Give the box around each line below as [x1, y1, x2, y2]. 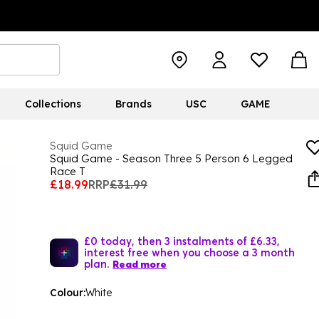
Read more [113, 258, 167, 271]
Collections [24, 98, 81, 110]
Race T [50, 164, 85, 178]
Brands [115, 98, 152, 110]
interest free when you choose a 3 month [84, 246, 295, 258]
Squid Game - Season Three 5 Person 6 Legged [50, 152, 293, 165]
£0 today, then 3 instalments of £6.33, [84, 234, 280, 247]
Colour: [50, 286, 85, 299]
